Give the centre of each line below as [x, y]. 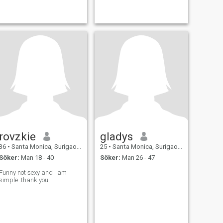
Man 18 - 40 [36, 158]
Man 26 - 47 [137, 158]
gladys [116, 136]
